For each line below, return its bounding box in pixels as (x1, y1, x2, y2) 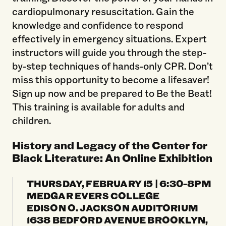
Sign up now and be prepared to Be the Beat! (12, 86, 212, 100)
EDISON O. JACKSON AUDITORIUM (26, 201, 198, 214)
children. (12, 114, 51, 127)
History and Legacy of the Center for (12, 138, 207, 153)
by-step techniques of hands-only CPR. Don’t (12, 59, 213, 73)
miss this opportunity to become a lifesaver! (12, 73, 209, 86)
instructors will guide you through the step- (12, 45, 206, 59)
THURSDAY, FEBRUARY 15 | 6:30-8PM (26, 177, 212, 190)
